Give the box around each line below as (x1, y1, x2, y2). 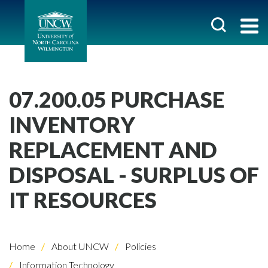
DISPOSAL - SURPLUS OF (9, 162, 259, 188)
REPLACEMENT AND (9, 136, 217, 163)
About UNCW (50, 240, 109, 252)
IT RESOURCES (9, 187, 157, 213)
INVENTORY (9, 111, 135, 138)
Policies (123, 240, 156, 252)
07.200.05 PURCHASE (9, 86, 224, 112)
